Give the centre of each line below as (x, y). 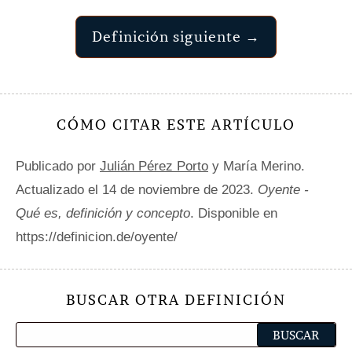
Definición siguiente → (176, 36)
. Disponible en (234, 213)
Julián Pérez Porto (154, 166)
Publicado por (58, 166)
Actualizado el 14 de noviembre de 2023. (137, 189)
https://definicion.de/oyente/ (97, 236)
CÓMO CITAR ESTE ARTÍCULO (176, 124)
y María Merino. (257, 166)
